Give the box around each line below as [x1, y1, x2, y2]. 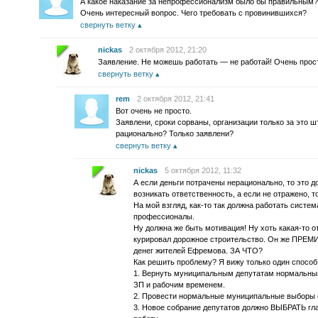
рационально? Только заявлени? [116, 129, 234, 138]
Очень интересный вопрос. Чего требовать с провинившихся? [80, 9, 307, 17]
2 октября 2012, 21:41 [137, 94, 214, 103]
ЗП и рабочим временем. [133, 280, 225, 289]
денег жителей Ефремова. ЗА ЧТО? [133, 246, 263, 255]
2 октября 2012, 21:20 [129, 45, 207, 54]
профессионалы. [133, 212, 194, 221]
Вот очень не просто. [116, 106, 192, 115]
